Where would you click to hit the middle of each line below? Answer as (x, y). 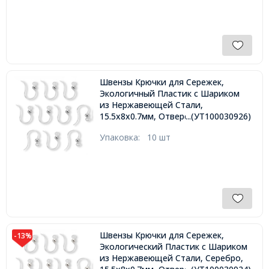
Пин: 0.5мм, (122, 128)
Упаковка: (123, 138)
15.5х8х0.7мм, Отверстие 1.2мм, (165, 116)
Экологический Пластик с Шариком (173, 247)
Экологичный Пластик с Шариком (169, 94)
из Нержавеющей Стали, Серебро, (171, 258)
